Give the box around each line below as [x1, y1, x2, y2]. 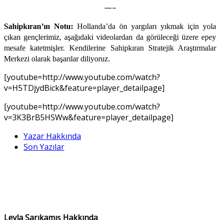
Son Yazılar [24, 141, 64, 152]
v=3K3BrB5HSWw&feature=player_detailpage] [4, 111, 173, 123]
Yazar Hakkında [24, 130, 81, 141]
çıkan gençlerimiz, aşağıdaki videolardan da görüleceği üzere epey [4, 32, 216, 41]
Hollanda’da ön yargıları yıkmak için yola [73, 22, 216, 30]
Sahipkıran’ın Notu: [4, 22, 73, 30]
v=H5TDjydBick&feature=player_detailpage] [4, 82, 165, 93]
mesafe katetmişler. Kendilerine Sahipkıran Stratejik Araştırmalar [4, 43, 216, 52]
